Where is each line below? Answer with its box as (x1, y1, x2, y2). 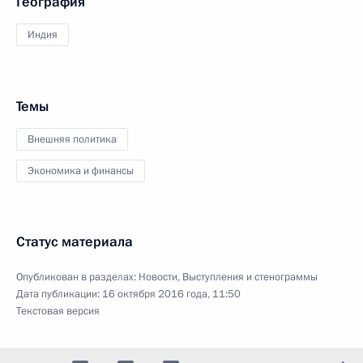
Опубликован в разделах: (16, 269, 139, 284)
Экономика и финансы (28, 163, 134, 178)
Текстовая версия (16, 303, 100, 318)
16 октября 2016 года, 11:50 (102, 286, 241, 301)
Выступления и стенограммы (182, 269, 318, 284)
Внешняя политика (28, 131, 117, 147)
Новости (139, 269, 177, 284)
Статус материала (16, 232, 133, 251)
